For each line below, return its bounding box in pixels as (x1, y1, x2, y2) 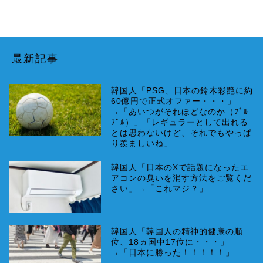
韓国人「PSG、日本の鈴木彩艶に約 (111, 86, 254, 96)
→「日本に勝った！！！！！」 (111, 248, 235, 257)
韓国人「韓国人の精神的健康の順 (111, 227, 244, 236)
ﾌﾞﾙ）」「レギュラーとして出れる (111, 118, 249, 127)
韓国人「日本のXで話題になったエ (111, 163, 249, 173)
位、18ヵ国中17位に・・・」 (111, 237, 230, 247)
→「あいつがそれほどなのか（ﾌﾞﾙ (111, 107, 249, 117)
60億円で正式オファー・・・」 (111, 97, 237, 106)
